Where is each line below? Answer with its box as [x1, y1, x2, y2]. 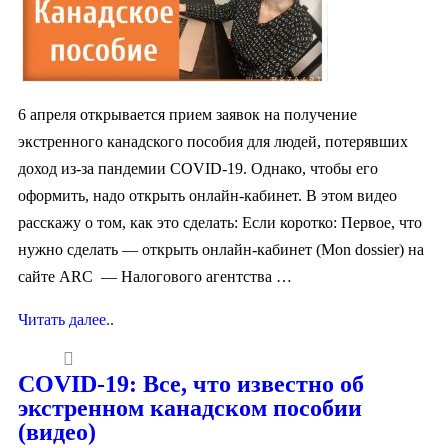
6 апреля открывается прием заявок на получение [18, 105, 357, 123]
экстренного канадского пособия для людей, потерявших [18, 132, 408, 150]
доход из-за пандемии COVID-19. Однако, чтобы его [18, 159, 378, 177]
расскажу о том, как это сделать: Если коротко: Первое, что [18, 213, 422, 231]
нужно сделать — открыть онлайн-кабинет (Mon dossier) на [18, 240, 424, 258]
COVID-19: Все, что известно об [18, 370, 364, 397]
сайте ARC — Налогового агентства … [18, 267, 292, 285]
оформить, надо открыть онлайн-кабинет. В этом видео [18, 186, 397, 204]
